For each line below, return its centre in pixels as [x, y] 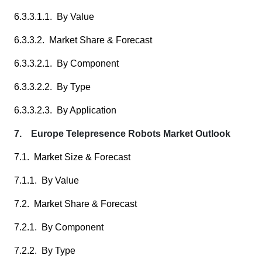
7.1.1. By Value [46, 180]
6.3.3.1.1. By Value [54, 17]
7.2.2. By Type [45, 251]
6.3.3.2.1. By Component [66, 63]
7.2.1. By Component [59, 227]
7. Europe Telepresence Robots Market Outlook [122, 134]
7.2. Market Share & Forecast [75, 204]
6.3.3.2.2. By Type [52, 87]
